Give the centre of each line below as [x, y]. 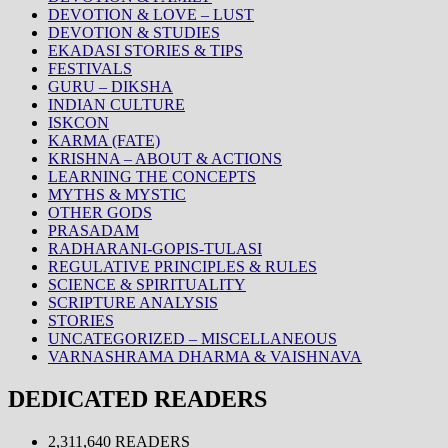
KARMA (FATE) [104, 140]
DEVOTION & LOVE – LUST [151, 14]
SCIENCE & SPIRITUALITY [147, 284]
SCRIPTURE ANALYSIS [133, 302]
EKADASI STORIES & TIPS [145, 50]
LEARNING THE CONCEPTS [152, 176]
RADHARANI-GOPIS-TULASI [155, 248]
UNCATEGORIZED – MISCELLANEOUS [192, 338]
